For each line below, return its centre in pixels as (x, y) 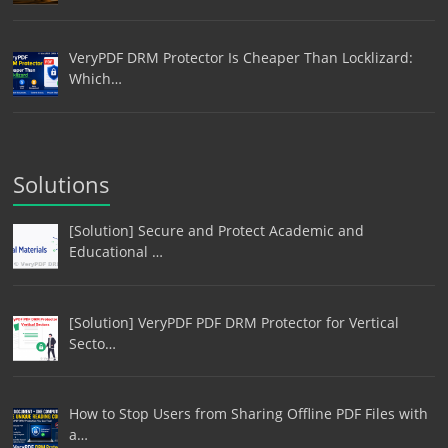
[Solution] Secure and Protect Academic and (216, 231)
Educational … (115, 252)
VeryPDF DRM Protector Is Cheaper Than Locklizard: (240, 58)
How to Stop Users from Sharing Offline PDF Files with (248, 414)
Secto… (92, 343)
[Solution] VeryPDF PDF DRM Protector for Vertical (233, 322)
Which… (95, 79)
